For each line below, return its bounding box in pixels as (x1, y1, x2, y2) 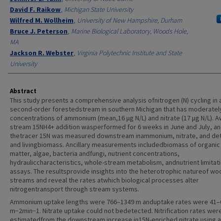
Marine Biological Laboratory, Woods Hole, (71, 27, 188, 36)
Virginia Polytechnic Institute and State (77, 48, 182, 57)
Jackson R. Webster (10, 48, 74, 57)
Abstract (10, 87, 37, 95)
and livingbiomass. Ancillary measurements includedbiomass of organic (10, 140, 220, 149)
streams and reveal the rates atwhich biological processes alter (10, 176, 199, 184)
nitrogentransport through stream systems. (10, 184, 139, 193)
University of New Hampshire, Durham (77, 16, 182, 25)
